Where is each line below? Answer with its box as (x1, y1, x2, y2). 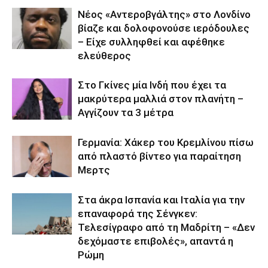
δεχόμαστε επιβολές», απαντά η (78, 234, 233, 247)
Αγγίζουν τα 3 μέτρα (78, 106, 173, 118)
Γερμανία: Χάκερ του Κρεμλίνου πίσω (78, 136, 254, 148)
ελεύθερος (78, 49, 131, 62)
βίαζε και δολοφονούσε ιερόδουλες (78, 22, 249, 34)
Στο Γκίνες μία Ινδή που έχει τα (78, 78, 226, 91)
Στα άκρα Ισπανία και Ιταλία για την (78, 193, 245, 206)
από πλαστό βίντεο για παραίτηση (78, 150, 241, 162)
